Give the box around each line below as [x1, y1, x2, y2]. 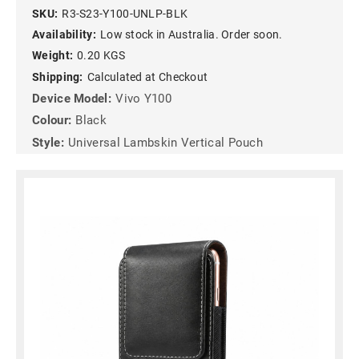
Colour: [32, 113, 72, 128]
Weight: [32, 49, 74, 63]
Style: [32, 135, 64, 150]
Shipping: [32, 70, 83, 83]
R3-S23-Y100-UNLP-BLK [62, 6, 188, 20]
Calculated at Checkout [87, 70, 208, 83]
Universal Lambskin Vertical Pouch [68, 135, 264, 150]
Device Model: [32, 91, 111, 106]
